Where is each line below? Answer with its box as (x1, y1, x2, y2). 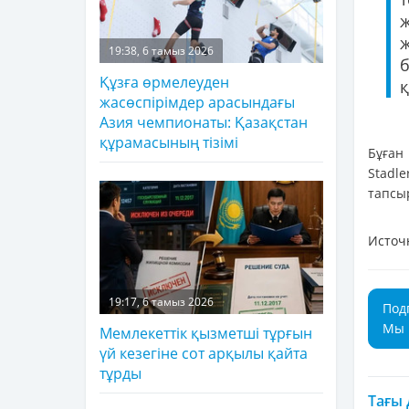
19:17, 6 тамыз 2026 (109, 293, 214, 309)
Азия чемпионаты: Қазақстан (100, 111, 308, 132)
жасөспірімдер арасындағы (100, 91, 295, 112)
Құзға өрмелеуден (100, 71, 229, 92)
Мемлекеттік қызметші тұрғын (100, 322, 312, 343)
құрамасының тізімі (100, 131, 238, 152)
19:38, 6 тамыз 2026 (109, 42, 214, 58)
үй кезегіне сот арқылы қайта (100, 342, 308, 363)
